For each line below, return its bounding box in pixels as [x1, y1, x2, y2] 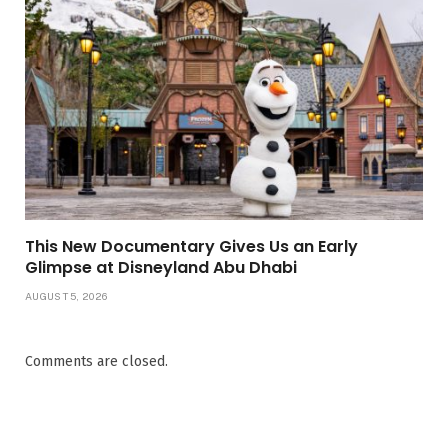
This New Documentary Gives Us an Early [25, 234, 358, 258]
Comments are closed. [25, 352, 168, 370]
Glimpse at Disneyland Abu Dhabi [25, 255, 297, 279]
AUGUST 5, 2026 [25, 289, 108, 302]
